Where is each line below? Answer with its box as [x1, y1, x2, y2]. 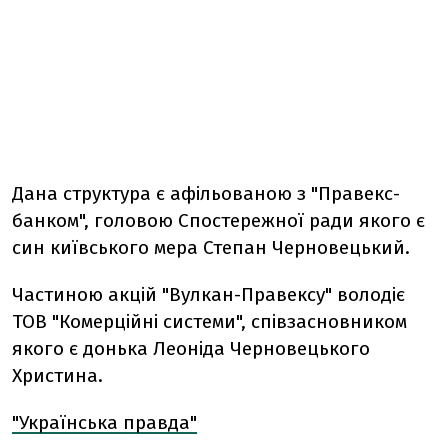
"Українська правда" [12, 411, 197, 434]
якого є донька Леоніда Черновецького [12, 337, 370, 360]
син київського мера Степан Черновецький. [12, 236, 410, 259]
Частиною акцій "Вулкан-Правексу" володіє [12, 283, 405, 306]
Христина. [12, 364, 103, 387]
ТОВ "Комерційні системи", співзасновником [12, 310, 407, 333]
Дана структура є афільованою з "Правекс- [12, 182, 400, 205]
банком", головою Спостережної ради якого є [12, 209, 425, 232]
